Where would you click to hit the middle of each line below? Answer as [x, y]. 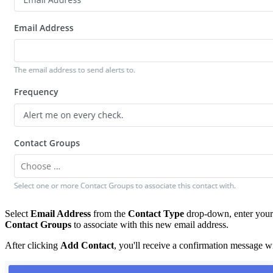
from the [109, 213]
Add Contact [87, 245]
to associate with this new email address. [150, 224]
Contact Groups [38, 224]
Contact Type [156, 213]
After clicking [33, 245]
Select [18, 213]
